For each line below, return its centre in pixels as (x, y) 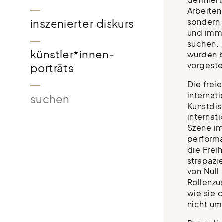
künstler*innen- (72, 55)
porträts (52, 68)
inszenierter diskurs (82, 24)
